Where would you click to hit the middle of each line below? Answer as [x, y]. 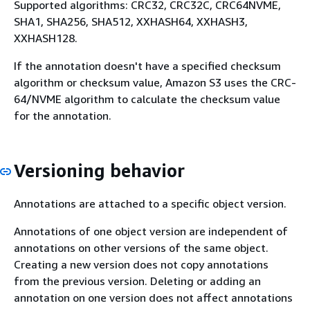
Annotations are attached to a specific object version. [150, 203]
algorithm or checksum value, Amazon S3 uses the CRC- [155, 82]
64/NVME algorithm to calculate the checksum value [147, 99]
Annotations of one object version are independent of [151, 231]
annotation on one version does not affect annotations [153, 297]
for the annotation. [63, 116]
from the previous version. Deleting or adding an [137, 281]
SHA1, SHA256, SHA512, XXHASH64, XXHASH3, [131, 21]
